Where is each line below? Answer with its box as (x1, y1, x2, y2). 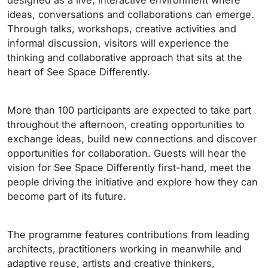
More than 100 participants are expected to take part (7, 104, 251, 117)
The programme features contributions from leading (7, 229, 249, 241)
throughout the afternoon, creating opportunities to (7, 118, 245, 131)
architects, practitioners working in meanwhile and (7, 243, 242, 255)
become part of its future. (7, 190, 126, 203)
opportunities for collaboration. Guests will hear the (7, 147, 246, 160)
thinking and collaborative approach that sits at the (7, 51, 242, 64)
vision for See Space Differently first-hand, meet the (7, 162, 251, 174)
